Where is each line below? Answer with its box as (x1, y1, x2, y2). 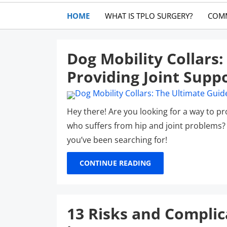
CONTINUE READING (80, 158, 151, 168)
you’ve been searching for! (67, 134, 167, 145)
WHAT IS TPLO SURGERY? (105, 11, 193, 21)
